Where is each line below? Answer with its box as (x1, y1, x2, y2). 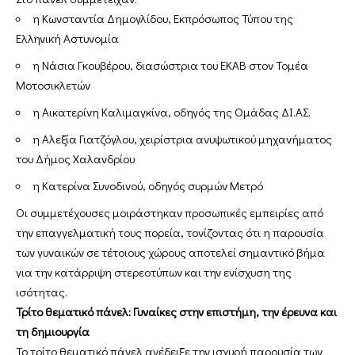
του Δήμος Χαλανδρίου (16, 151, 135, 167)
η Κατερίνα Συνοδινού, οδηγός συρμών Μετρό (32, 177, 263, 194)
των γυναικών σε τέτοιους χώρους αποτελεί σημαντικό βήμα (16, 244, 325, 261)
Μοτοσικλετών (16, 77, 90, 94)
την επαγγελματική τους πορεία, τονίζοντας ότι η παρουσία (16, 224, 324, 241)
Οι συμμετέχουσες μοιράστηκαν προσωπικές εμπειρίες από (16, 204, 323, 221)
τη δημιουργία (16, 323, 90, 340)
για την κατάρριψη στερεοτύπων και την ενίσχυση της (16, 264, 292, 281)
